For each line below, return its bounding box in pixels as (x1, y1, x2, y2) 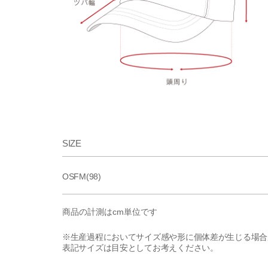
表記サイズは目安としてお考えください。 (62, 243, 218, 252)
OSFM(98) (62, 172, 101, 181)
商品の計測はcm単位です (62, 207, 157, 217)
